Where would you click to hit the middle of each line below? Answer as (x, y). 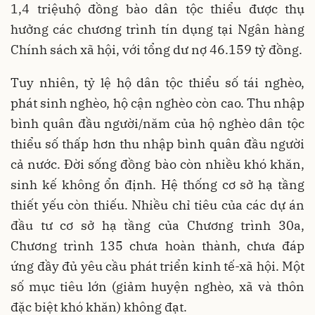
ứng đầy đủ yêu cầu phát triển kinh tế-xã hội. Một (157, 266)
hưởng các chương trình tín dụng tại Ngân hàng (157, 29)
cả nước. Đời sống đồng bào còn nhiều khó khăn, (157, 164)
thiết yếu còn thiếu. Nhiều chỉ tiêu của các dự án (157, 205)
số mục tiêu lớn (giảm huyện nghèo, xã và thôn (157, 287)
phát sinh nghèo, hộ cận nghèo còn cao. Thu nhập (157, 103)
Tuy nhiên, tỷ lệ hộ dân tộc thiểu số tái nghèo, (157, 83)
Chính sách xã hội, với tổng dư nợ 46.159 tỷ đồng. (156, 50)
